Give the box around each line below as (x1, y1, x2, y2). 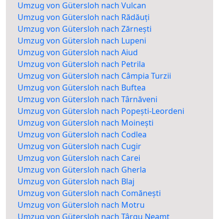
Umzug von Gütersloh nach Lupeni (18, 35, 146, 46)
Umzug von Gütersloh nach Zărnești (18, 23, 152, 35)
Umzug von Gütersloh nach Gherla (18, 164, 146, 175)
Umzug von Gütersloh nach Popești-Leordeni (18, 106, 184, 117)
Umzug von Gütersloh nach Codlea (18, 129, 147, 140)
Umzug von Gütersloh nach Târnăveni (18, 94, 157, 105)
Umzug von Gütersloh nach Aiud (18, 47, 138, 58)
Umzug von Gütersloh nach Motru (18, 199, 145, 211)
